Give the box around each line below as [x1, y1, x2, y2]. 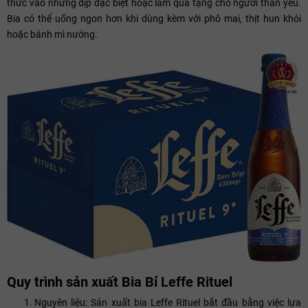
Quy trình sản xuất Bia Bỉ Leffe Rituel [7, 274, 232, 291]
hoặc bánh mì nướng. [7, 28, 98, 40]
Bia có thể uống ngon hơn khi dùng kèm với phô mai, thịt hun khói [7, 12, 301, 24]
